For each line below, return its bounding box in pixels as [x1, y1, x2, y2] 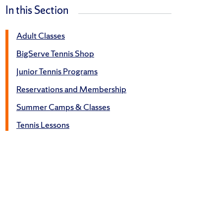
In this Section [5, 3, 68, 18]
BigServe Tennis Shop [16, 48, 94, 59]
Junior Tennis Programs [16, 65, 98, 77]
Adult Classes [16, 30, 65, 42]
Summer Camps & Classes [16, 101, 110, 113]
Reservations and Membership [16, 83, 126, 95]
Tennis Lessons [16, 119, 69, 131]
